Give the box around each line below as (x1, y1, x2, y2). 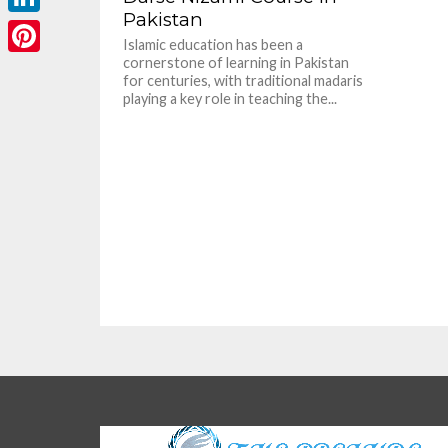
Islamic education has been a (123, 35, 304, 53)
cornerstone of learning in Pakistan (123, 53, 350, 71)
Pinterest (8, 58, 78, 77)
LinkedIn (8, 18, 71, 37)
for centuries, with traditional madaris (123, 71, 364, 89)
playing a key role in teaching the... (123, 89, 338, 107)
